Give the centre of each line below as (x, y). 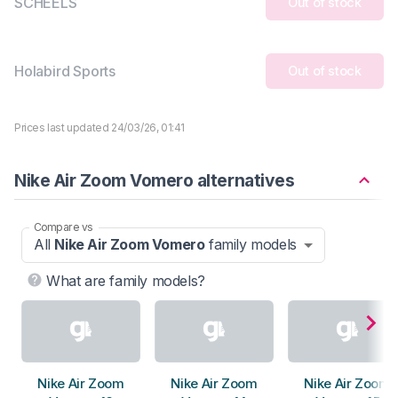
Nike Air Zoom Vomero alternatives (155, 180)
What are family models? (126, 280)
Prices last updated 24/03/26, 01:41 (99, 127)
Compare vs (63, 227)
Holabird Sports (65, 72)
